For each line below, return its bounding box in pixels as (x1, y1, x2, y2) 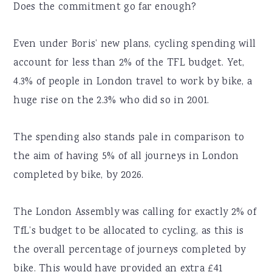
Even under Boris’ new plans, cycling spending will (13, 37, 256, 53)
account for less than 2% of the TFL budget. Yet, (13, 56, 245, 72)
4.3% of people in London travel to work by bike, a (13, 75, 253, 90)
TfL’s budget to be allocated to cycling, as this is (13, 224, 244, 240)
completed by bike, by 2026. (13, 168, 144, 184)
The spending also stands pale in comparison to (13, 131, 245, 146)
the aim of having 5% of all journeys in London (13, 149, 239, 165)
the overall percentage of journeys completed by (13, 243, 246, 259)
